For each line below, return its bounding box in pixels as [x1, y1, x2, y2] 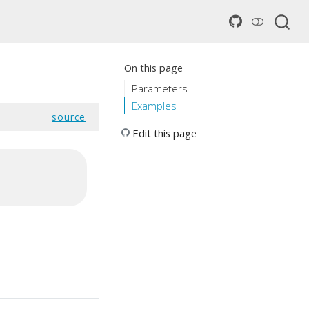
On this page [124, 61, 183, 75]
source [52, 110, 86, 123]
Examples [132, 98, 177, 112]
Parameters [132, 81, 188, 95]
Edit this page [132, 126, 197, 141]
